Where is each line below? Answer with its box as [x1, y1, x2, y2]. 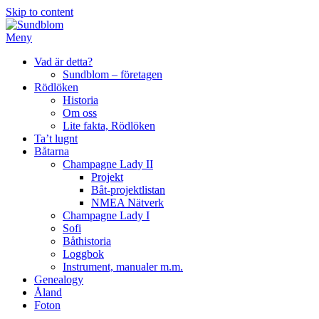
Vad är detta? [34, 56, 93, 68]
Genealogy [34, 273, 83, 286]
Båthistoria [63, 235, 111, 247]
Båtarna [34, 145, 69, 157]
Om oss [63, 107, 97, 119]
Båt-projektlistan [91, 184, 165, 196]
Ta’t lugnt [34, 132, 78, 145]
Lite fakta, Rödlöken [63, 120, 155, 132]
